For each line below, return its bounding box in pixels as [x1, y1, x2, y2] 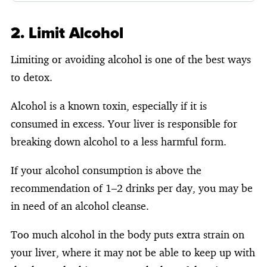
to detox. [11, 70, 52, 83]
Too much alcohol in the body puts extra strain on [11, 227, 244, 241]
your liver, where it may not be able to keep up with [11, 245, 255, 259]
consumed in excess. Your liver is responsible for [11, 116, 237, 130]
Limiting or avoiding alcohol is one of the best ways [11, 52, 251, 66]
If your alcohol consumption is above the [11, 163, 201, 176]
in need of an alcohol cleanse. [11, 198, 149, 212]
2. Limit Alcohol [11, 21, 123, 44]
